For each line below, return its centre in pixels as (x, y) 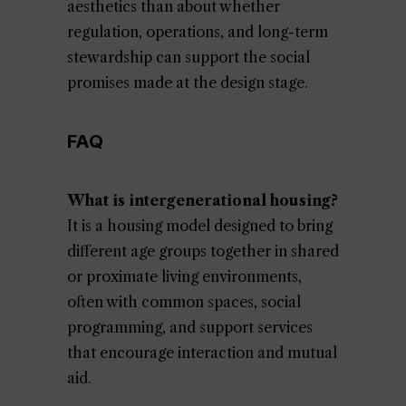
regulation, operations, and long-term (198, 32)
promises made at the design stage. (188, 82)
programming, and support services (190, 327)
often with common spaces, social (184, 302)
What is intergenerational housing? (203, 200)
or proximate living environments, (184, 276)
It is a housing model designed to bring (200, 226)
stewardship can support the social (188, 57)
